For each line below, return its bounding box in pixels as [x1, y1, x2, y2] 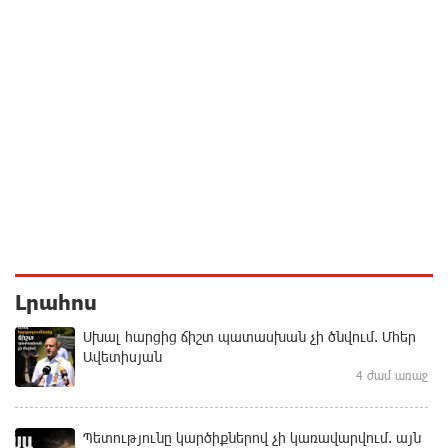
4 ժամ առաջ [356, 367, 428, 382]
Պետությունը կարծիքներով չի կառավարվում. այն [83, 428, 421, 446]
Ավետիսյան [83, 347, 162, 365]
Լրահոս [15, 289, 97, 314]
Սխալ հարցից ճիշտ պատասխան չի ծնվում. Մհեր [83, 327, 416, 345]
